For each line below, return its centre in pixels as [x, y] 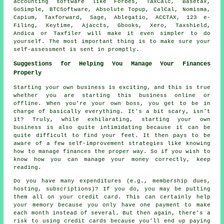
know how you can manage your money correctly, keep [112, 159]
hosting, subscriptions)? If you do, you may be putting [112, 189]
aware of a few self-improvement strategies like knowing [112, 143]
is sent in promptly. [103, 49]
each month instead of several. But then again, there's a [112, 213]
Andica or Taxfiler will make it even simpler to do [112, 33]
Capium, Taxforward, [52, 17]
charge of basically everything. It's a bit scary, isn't [112, 111]
